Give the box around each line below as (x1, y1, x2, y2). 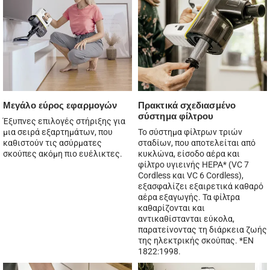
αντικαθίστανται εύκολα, (138, 213, 234, 224)
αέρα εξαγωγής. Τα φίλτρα (138, 192, 240, 202)
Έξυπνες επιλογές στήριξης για (3, 116, 125, 126)
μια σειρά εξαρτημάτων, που (3, 127, 113, 137)
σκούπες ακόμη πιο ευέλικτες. (3, 148, 122, 159)
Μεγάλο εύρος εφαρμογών (3, 100, 118, 110)
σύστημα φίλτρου (138, 111, 214, 121)
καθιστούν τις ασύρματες (3, 137, 102, 148)
